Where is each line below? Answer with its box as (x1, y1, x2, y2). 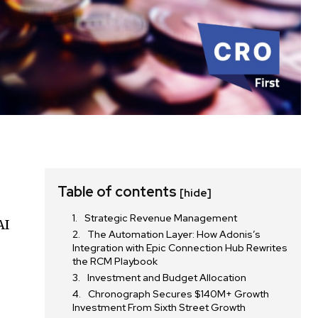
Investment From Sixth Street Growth (72, 300, 246, 314)
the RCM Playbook (72, 254, 158, 268)
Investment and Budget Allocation (87, 270, 247, 284)
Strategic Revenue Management (84, 211, 238, 224)
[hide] (180, 185, 212, 200)
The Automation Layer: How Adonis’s (87, 227, 261, 241)
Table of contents (57, 182, 180, 201)
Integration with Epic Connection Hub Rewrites (72, 241, 288, 254)
